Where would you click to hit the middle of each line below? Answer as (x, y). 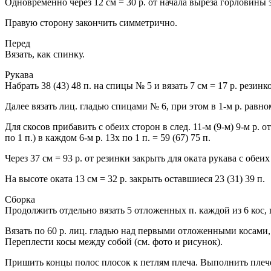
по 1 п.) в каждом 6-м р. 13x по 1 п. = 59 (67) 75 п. (108, 138)
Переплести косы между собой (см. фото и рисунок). (114, 242)
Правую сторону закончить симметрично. (91, 23)
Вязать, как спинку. (45, 54)
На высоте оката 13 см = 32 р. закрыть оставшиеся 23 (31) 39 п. (135, 179)
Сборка (20, 200)
